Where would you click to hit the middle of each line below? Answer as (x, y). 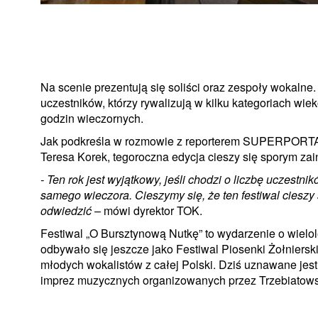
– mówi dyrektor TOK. (147, 211)
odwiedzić (66, 211)
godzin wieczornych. (92, 119)
